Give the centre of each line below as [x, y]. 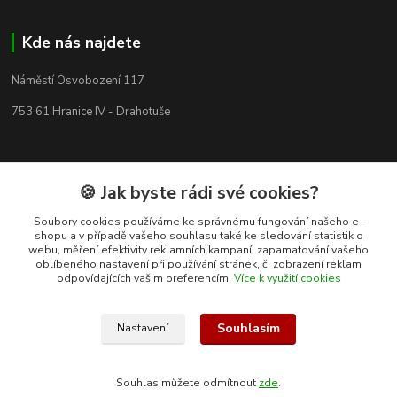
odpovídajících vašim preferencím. [145, 278]
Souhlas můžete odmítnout [187, 383]
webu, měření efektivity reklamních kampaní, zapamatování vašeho [198, 250]
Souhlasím [248, 329]
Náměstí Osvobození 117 [78, 81]
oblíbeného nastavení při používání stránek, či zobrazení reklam [198, 264]
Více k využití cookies [287, 278]
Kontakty [55, 358]
